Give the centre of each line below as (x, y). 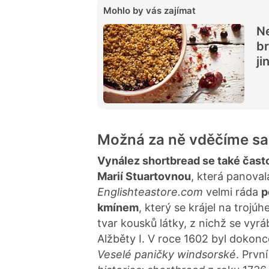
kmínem (118, 207)
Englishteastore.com (150, 192)
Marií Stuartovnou (144, 176)
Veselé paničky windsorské (167, 254)
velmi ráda (232, 192)
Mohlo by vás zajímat (150, 10)
